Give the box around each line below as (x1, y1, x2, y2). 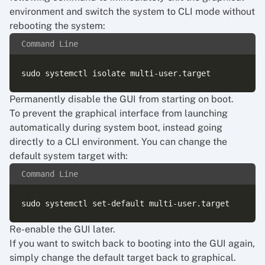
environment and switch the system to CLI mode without (9, 6, 255, 17)
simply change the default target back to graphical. (9, 252, 236, 263)
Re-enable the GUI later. (9, 224, 115, 235)
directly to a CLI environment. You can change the (9, 136, 227, 147)
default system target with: (9, 150, 128, 161)
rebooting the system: (9, 20, 105, 31)
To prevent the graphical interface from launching (9, 108, 228, 119)
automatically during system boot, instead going (9, 122, 222, 133)
